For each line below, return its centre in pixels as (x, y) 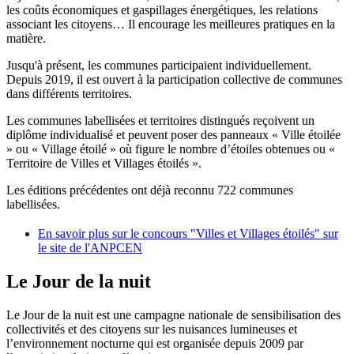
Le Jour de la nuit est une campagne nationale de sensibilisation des (173, 314)
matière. (26, 39)
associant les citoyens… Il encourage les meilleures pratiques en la (171, 24)
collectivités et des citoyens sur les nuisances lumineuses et (152, 329)
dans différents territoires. (69, 94)
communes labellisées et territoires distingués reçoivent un (169, 121)
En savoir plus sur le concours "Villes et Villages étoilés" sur (188, 233)
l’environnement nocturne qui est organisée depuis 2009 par (155, 343)
